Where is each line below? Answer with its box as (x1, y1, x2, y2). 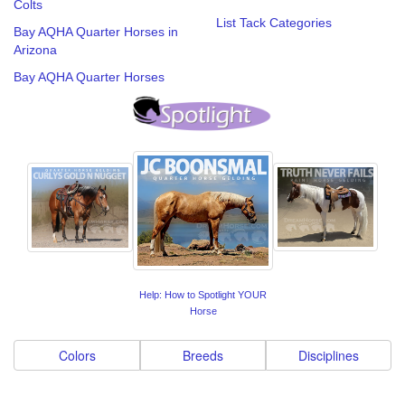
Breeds (183, 345, 223, 364)
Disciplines (298, 345, 359, 364)
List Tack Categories (216, 14, 332, 30)
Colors (58, 345, 96, 364)
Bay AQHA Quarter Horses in (14, 24, 178, 39)
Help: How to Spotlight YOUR (139, 289, 267, 301)
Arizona (14, 42, 57, 57)
